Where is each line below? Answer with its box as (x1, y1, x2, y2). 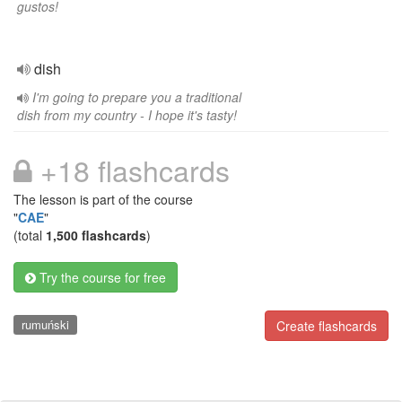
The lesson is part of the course (13, 190, 193, 208)
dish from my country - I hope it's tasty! (17, 106, 237, 124)
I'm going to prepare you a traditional (32, 88, 241, 106)
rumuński (21, 316, 69, 333)
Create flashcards (276, 317, 377, 335)
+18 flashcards (32, 149, 230, 190)
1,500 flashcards (46, 226, 146, 244)
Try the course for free (36, 268, 166, 286)
